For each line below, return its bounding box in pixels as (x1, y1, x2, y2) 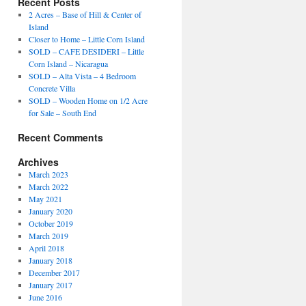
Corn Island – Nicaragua (28, 58, 108, 69)
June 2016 (28, 292, 62, 303)
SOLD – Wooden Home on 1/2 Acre (28, 95, 148, 106)
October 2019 (28, 218, 73, 229)
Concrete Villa (28, 83, 75, 94)
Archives (18, 155, 59, 169)
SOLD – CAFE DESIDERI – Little (28, 46, 144, 57)
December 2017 (28, 267, 80, 278)
